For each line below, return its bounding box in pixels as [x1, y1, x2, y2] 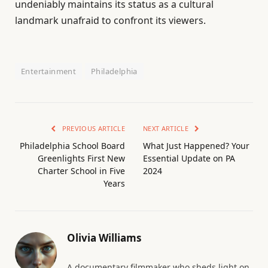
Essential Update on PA [143, 153, 235, 165]
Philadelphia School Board [20, 140, 125, 152]
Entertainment [21, 66, 77, 77]
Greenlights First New [38, 153, 125, 165]
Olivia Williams [67, 231, 141, 245]
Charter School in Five [38, 165, 125, 177]
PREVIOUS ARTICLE [60, 124, 125, 133]
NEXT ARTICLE [143, 124, 191, 133]
